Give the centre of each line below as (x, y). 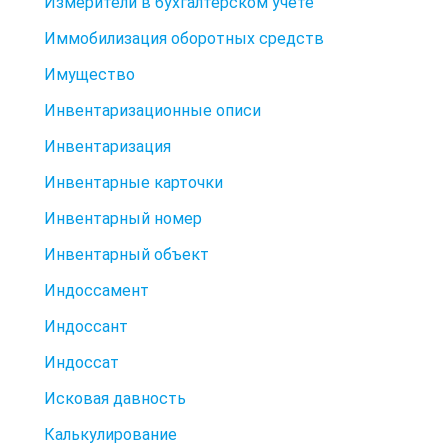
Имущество (89, 74)
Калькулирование (110, 434)
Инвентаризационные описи (152, 110)
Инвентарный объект (126, 254)
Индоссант (86, 326)
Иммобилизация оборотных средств (184, 38)
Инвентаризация (107, 146)
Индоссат (81, 362)
